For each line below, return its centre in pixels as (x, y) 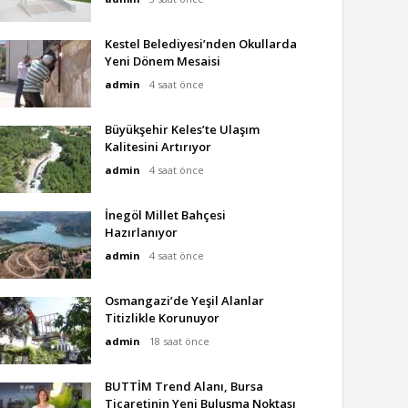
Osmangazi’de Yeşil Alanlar (184, 301)
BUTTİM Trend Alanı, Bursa (184, 386)
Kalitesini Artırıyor (158, 147)
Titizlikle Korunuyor (162, 318)
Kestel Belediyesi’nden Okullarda (201, 44)
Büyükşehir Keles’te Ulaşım (182, 129)
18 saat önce (179, 341)
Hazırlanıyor (141, 232)
